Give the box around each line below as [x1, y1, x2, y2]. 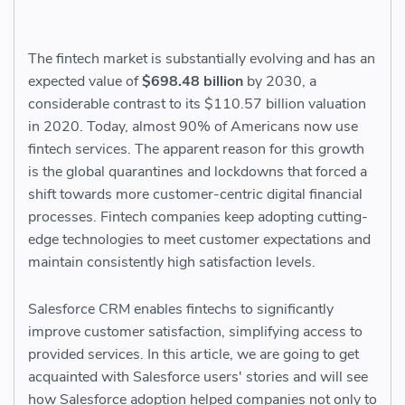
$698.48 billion [142, 71, 243, 92]
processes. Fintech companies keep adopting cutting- [28, 207, 368, 228]
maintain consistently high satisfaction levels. [28, 252, 316, 273]
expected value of [28, 71, 142, 92]
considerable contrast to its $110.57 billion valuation [28, 94, 366, 115]
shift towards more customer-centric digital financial [28, 184, 363, 205]
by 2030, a [243, 71, 316, 92]
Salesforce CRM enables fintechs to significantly [28, 299, 334, 320]
